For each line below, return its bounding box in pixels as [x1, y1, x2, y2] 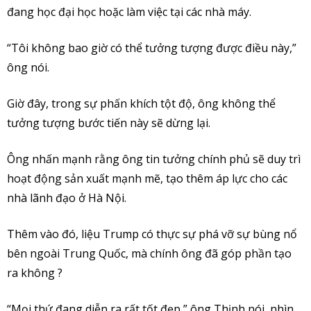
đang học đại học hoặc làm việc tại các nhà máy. [7, 3, 251, 19]
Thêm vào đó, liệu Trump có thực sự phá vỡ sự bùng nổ [7, 226, 297, 242]
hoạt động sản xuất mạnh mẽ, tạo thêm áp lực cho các [7, 170, 287, 186]
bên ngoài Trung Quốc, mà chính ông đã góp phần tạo [7, 245, 292, 261]
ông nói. [7, 59, 49, 75]
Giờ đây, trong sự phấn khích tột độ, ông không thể [7, 95, 276, 111]
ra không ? [7, 264, 62, 280]
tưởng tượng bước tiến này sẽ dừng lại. [7, 115, 210, 131]
